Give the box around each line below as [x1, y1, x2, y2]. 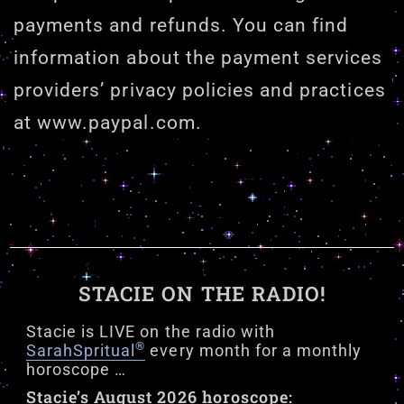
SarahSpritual [25, 342, 136, 361]
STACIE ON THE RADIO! [78, 280, 326, 308]
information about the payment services [14, 46, 383, 69]
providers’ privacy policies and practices [14, 78, 386, 101]
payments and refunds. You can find [14, 14, 349, 36]
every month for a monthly [145, 342, 363, 361]
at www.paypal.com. [14, 111, 202, 133]
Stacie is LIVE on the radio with [25, 323, 276, 342]
